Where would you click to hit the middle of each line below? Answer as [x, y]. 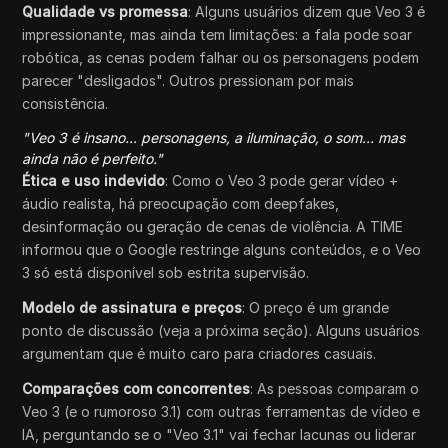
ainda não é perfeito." [93, 158]
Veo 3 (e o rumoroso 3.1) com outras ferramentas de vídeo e [221, 411]
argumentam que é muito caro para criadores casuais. [199, 353]
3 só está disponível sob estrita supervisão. [166, 272]
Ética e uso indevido [94, 180]
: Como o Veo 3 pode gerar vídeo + [282, 180]
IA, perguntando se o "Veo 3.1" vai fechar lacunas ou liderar [219, 434]
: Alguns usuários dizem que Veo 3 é [307, 11]
